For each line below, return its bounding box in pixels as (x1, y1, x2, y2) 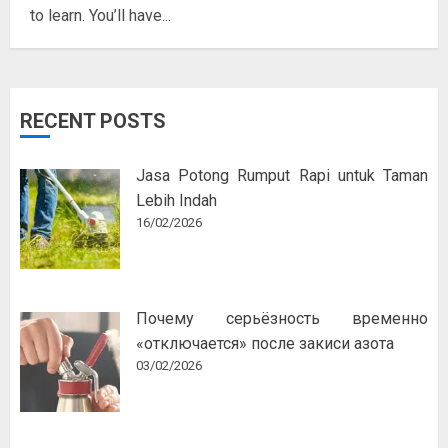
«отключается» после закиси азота (136, 333, 394, 353)
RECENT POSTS (20, 108, 166, 133)
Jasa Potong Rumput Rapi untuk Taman (136, 165, 428, 185)
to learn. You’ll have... (30, 5, 171, 25)
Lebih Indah (136, 190, 217, 210)
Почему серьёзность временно (136, 308, 428, 328)
